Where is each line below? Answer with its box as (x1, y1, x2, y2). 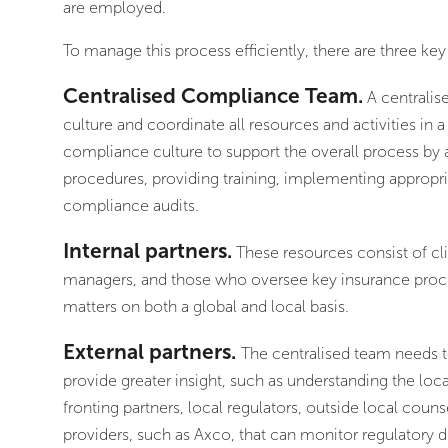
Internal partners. (62, 238, 232, 264)
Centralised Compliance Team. (62, 82, 363, 108)
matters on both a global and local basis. (62, 297, 349, 317)
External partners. (62, 339, 241, 365)
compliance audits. (62, 195, 199, 215)
